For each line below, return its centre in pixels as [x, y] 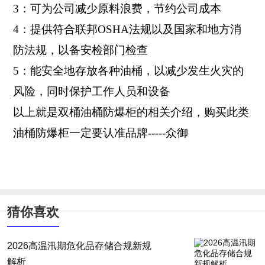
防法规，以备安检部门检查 [80, 50]
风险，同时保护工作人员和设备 [91, 92]
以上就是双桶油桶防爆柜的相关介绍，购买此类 [131, 112]
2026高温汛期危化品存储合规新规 [79, 246]
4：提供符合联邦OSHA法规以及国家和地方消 [127, 30]
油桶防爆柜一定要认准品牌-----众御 [100, 133]
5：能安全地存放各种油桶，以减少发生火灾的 [128, 71]
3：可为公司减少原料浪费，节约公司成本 [117, 9]
